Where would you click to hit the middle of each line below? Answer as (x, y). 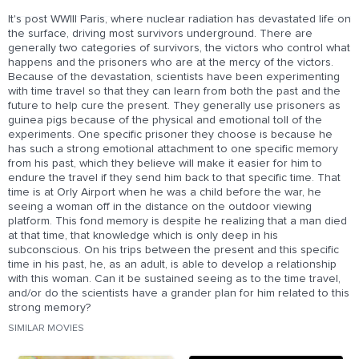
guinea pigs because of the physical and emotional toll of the (165, 120)
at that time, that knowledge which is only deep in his (143, 236)
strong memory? (49, 308)
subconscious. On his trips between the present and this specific (173, 250)
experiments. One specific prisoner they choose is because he (170, 135)
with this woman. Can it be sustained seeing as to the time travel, (174, 279)
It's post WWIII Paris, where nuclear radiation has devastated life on (179, 19)
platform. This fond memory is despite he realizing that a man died (177, 221)
